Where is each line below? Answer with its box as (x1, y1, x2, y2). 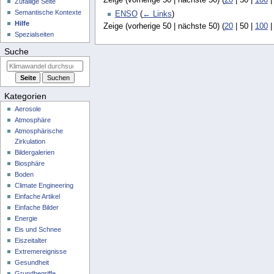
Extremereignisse (15, 248, 67, 256)
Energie (15, 215, 38, 223)
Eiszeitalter (15, 237, 48, 245)
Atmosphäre (15, 116, 51, 124)
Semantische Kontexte (15, 9, 82, 17)
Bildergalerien (15, 149, 55, 157)
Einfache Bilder (15, 204, 59, 212)
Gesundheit (15, 259, 50, 267)
